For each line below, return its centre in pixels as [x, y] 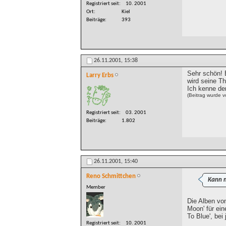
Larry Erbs [100, 75]
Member [96, 188]
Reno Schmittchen [111, 177]
